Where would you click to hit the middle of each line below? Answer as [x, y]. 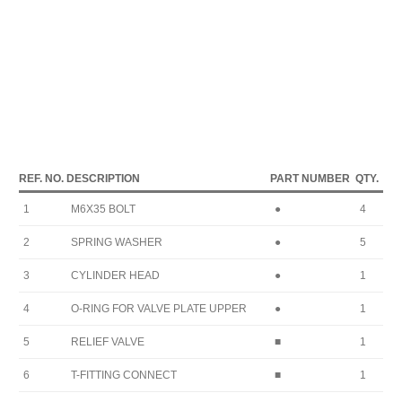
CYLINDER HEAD [115, 275]
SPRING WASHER [117, 242]
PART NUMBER [310, 178]
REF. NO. [41, 178]
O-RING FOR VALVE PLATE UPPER [159, 308]
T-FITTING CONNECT [124, 375]
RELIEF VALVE [108, 341]
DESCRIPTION [103, 178]
